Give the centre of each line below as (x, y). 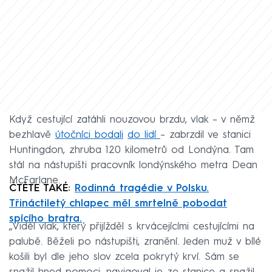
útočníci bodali (89, 135)
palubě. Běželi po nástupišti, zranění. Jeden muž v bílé (135, 242)
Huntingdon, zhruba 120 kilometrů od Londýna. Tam (131, 151)
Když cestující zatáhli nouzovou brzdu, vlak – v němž (132, 120)
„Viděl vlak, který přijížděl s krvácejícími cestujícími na (132, 227)
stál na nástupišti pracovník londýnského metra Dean (133, 166)
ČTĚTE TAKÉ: (42, 189)
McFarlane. (35, 181)
